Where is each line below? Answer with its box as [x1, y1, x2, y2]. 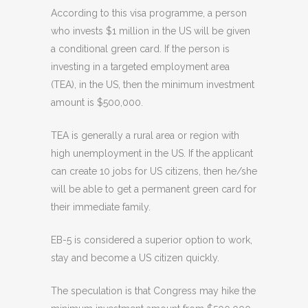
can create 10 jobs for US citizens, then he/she [51, 165, 257, 177]
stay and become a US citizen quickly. [51, 252, 219, 263]
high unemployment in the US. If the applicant [51, 147, 253, 159]
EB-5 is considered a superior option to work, [51, 234, 252, 245]
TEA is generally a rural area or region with [51, 129, 239, 141]
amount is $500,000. [51, 96, 143, 108]
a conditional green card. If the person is [51, 43, 230, 54]
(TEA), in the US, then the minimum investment [51, 78, 254, 90]
